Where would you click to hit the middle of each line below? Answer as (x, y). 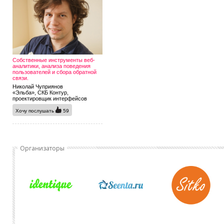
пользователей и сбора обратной (54, 72)
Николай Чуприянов (38, 87)
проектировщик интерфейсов (50, 99)
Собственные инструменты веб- (54, 60)
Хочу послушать (35, 111)
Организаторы (42, 148)
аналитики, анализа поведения (51, 66)
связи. (20, 78)
